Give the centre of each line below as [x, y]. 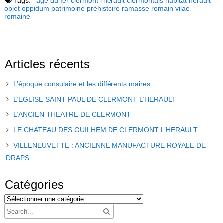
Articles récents [47, 64]
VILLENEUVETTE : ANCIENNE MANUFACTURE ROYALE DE [109, 146]
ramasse [135, 9]
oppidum [35, 9]
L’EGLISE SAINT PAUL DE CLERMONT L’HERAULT [95, 99]
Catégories [34, 185]
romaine [17, 17]
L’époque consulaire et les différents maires [82, 84]
